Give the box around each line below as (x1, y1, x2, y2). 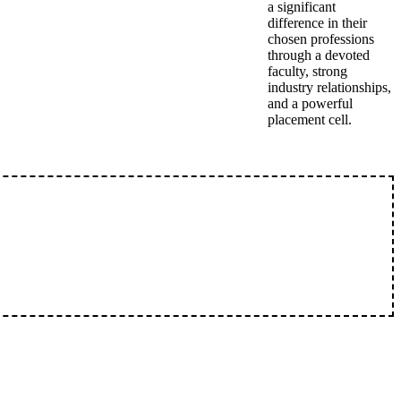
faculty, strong (268, 64, 347, 79)
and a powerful (268, 96, 353, 111)
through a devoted (268, 47, 370, 63)
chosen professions (268, 31, 374, 47)
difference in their (268, 15, 367, 30)
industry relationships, (268, 80, 391, 95)
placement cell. (268, 112, 352, 127)
